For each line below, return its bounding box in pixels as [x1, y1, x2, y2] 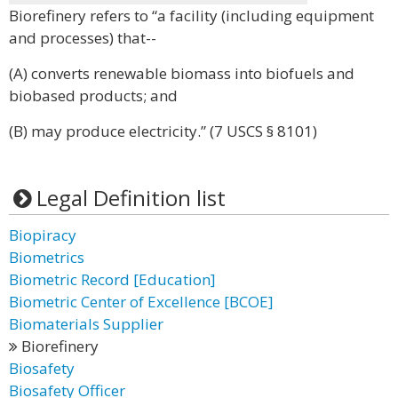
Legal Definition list [36, 183, 226, 212]
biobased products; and [9, 85, 178, 106]
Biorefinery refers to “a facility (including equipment [9, 5, 374, 26]
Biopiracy [9, 225, 76, 245]
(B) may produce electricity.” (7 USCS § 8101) [9, 121, 317, 141]
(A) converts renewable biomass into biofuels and [9, 63, 354, 84]
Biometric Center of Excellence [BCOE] [9, 291, 274, 312]
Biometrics [9, 247, 84, 267]
